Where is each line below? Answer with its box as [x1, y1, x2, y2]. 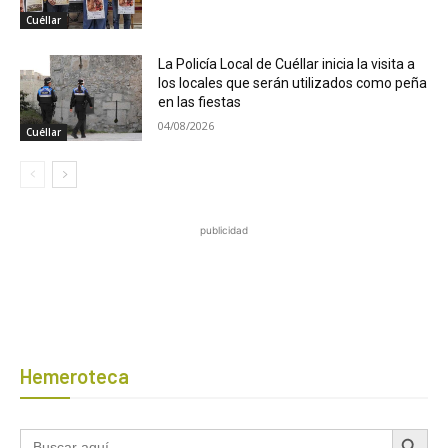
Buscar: [19, 425, 66, 443]
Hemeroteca [20, 363, 129, 388]
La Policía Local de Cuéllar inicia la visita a [158, 56, 416, 73]
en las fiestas [158, 94, 242, 111]
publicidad [200, 223, 248, 236]
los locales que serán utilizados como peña [158, 75, 428, 92]
